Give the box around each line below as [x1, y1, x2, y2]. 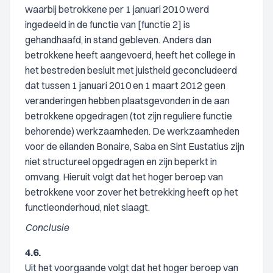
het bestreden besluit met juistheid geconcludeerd [25, 64, 237, 76]
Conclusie [25, 221, 69, 233]
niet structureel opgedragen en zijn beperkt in [25, 155, 217, 168]
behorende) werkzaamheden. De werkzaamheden [25, 125, 239, 137]
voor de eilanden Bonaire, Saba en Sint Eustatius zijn [25, 140, 244, 152]
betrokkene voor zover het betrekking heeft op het [25, 186, 238, 198]
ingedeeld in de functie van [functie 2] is [25, 18, 190, 30]
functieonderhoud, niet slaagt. [25, 201, 150, 213]
